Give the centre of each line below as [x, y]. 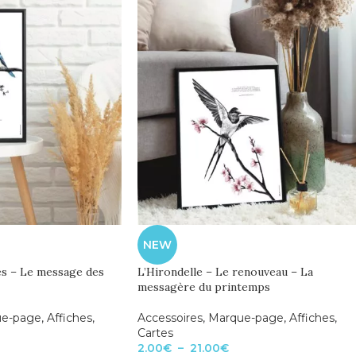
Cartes [155, 333]
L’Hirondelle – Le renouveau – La [225, 272]
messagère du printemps [204, 287]
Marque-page [246, 318]
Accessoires [170, 318]
